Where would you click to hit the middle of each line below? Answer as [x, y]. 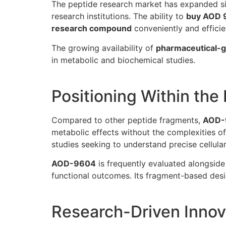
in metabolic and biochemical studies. [123, 60]
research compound [92, 29]
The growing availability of [104, 48]
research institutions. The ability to [119, 16]
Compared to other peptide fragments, [127, 120]
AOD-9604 [74, 164]
